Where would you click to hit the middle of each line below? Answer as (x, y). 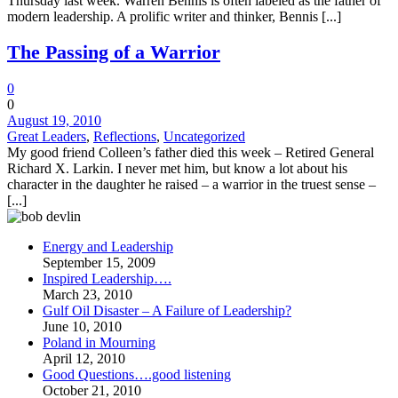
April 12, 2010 (84, 359)
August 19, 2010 (54, 121)
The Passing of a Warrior (114, 52)
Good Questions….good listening (137, 375)
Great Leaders (47, 137)
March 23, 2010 (88, 295)
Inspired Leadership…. (107, 279)
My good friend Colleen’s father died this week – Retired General (191, 153)
